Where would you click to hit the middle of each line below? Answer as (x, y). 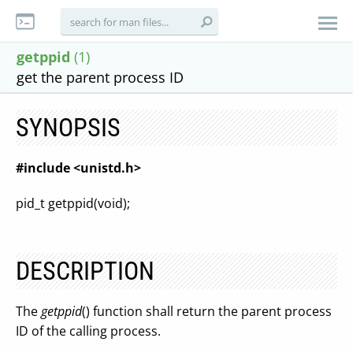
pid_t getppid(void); (73, 203)
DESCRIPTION (85, 271)
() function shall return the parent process (207, 311)
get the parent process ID (100, 77)
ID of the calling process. (88, 331)
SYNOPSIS (68, 128)
